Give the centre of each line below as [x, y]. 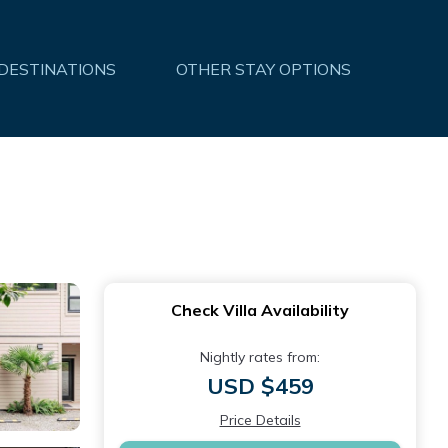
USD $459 [260, 386]
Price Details [260, 420]
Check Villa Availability [260, 310]
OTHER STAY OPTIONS [263, 68]
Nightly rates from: [260, 357]
